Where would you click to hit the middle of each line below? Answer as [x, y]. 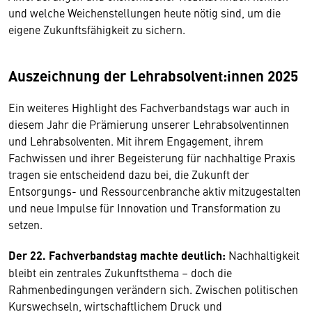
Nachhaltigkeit [263, 255]
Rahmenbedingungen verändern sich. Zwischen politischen [153, 289]
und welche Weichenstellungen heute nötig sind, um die [145, 13]
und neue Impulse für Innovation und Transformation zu [145, 208]
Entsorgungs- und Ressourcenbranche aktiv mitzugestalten [155, 191]
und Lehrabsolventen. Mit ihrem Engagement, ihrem [136, 141]
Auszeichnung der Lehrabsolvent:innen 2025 [153, 75]
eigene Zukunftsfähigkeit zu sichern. [97, 29]
